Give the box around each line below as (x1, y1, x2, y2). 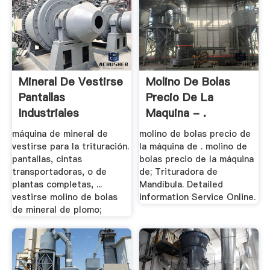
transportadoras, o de (11, 166, 107, 178)
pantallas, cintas (11, 153, 82, 166)
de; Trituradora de (139, 166, 218, 178)
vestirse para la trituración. (11, 140, 129, 153)
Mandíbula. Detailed (139, 178, 224, 191)
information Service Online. (139, 191, 256, 204)
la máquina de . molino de (139, 140, 248, 153)
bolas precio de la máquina (139, 153, 254, 166)
